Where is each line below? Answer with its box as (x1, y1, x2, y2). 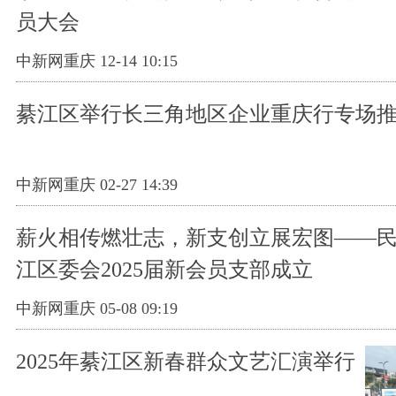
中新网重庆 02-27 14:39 (16, 175, 178, 194)
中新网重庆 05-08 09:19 (16, 299, 178, 317)
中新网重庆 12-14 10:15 (16, 51, 178, 70)
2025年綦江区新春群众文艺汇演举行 (16, 349, 355, 373)
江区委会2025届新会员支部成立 (16, 257, 313, 281)
